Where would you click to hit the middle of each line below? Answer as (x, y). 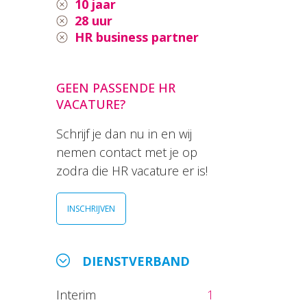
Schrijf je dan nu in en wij (124, 134)
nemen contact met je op (127, 152)
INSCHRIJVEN (91, 209)
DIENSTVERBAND (136, 261)
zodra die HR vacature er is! (132, 171)
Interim (79, 295)
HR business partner (137, 37)
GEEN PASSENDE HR (116, 88)
